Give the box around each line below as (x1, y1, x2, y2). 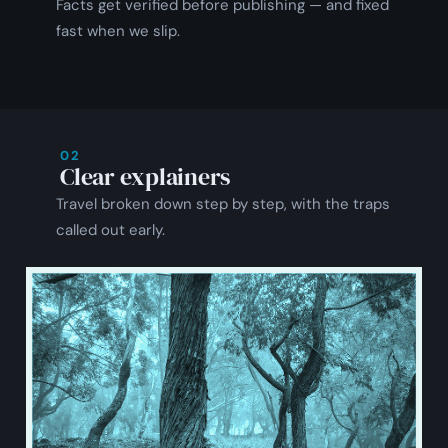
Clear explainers (60, 159, 231, 193)
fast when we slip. (56, 20, 180, 41)
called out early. (56, 219, 165, 240)
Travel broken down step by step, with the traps (56, 193, 390, 214)
